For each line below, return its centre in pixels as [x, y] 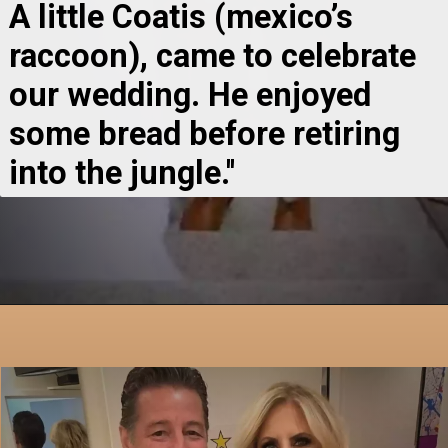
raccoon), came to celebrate [212, 55]
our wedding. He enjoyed [189, 94]
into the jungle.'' [121, 172]
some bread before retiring [204, 133]
